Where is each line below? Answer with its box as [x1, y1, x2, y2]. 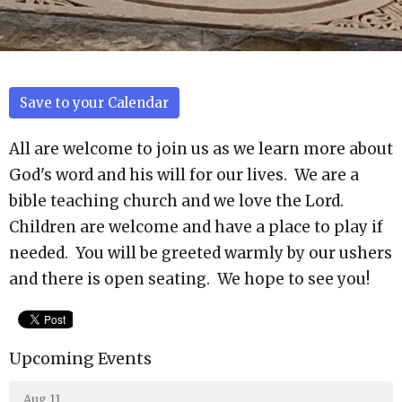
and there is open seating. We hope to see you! [9, 269, 373, 289]
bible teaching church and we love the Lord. [9, 191, 347, 211]
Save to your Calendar [20, 94, 169, 111]
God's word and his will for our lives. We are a [9, 165, 359, 185]
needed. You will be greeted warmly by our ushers [9, 243, 392, 263]
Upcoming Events [9, 348, 152, 369]
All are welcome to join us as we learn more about [9, 139, 393, 159]
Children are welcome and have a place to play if [9, 217, 383, 237]
